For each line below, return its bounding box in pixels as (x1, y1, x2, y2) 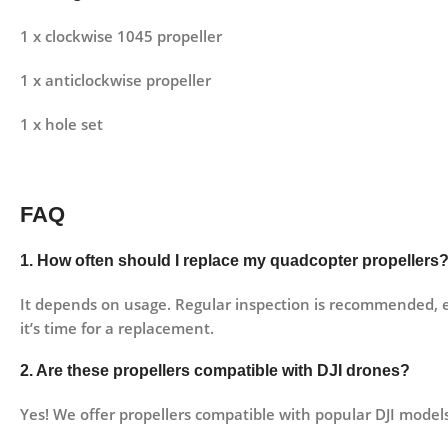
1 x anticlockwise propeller (20, 70, 211, 91)
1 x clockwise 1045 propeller (20, 26, 222, 47)
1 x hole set (20, 114, 103, 135)
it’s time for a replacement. (20, 318, 214, 339)
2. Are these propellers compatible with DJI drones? (20, 362, 410, 380)
